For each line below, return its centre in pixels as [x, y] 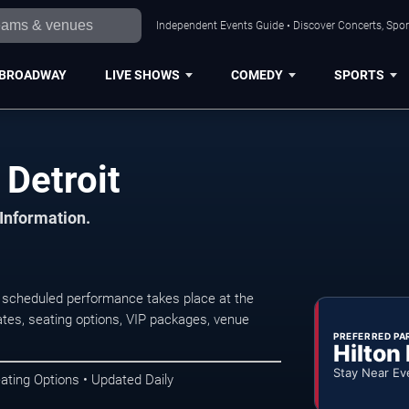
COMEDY [257, 74]
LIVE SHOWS [142, 74]
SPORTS [359, 74]
